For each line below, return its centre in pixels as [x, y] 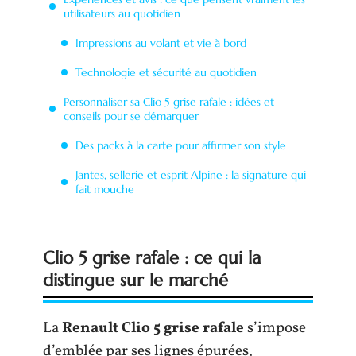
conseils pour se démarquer [131, 116]
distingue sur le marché [135, 280]
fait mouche [105, 189]
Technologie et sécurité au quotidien [166, 72]
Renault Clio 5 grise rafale [153, 328]
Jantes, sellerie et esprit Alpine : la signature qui [191, 174]
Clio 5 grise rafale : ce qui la [152, 258]
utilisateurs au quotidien [122, 13]
